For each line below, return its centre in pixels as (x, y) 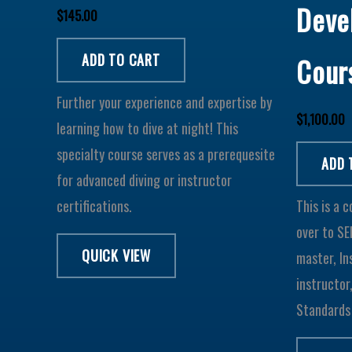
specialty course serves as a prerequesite (166, 154)
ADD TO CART (121, 59)
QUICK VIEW (116, 255)
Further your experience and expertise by (164, 102)
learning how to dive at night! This (147, 128)
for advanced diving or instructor (144, 180)
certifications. (94, 205)
